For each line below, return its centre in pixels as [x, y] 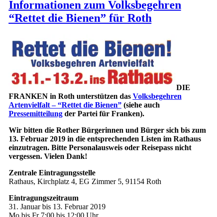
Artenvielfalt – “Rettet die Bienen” [65, 105]
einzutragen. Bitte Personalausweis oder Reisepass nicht [100, 147]
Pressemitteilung [35, 114]
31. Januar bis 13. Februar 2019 [57, 207]
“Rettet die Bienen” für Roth [80, 18]
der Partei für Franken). [103, 114]
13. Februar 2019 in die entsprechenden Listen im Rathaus [105, 139]
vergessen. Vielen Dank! [48, 156]
